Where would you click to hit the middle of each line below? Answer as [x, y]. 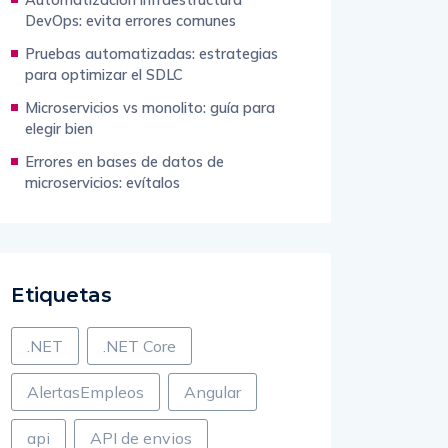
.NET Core [139, 346]
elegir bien [59, 128]
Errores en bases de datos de [124, 161]
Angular [212, 392]
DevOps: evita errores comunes [130, 20]
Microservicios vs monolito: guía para [150, 107]
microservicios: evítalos [102, 182]
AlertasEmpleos [85, 392]
